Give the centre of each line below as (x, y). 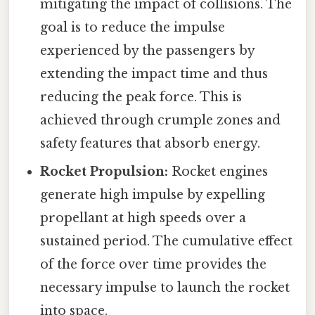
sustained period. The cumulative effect (167, 242)
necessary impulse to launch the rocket (165, 288)
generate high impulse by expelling (153, 195)
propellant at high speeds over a (143, 218)
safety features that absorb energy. (150, 144)
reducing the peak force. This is (141, 97)
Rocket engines (218, 172)
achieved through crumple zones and (161, 121)
